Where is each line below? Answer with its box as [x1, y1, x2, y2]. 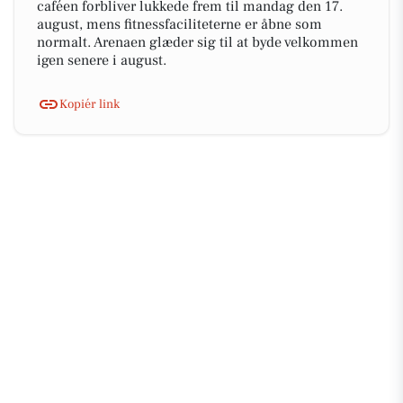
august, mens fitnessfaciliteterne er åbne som [37, 15, 322, 33]
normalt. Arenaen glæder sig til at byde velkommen [37, 33, 358, 51]
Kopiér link [59, 95, 120, 112]
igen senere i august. [37, 51, 166, 69]
